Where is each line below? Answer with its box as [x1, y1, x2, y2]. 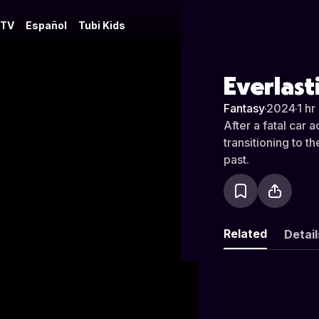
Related [223, 226, 267, 241]
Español [26, 19, 67, 31]
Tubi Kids [78, 19, 125, 31]
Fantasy [223, 101, 265, 115]
